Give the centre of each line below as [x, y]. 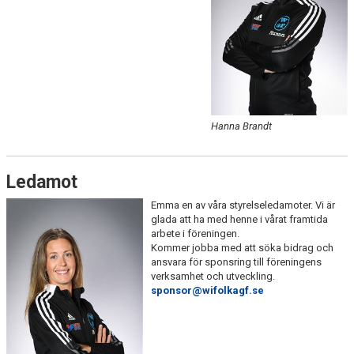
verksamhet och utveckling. [214, 277]
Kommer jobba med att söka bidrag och [242, 248]
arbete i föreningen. [196, 234]
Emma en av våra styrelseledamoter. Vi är [243, 205]
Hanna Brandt [242, 126]
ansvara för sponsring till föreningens [236, 262]
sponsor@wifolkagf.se [207, 291]
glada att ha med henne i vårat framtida [239, 220]
